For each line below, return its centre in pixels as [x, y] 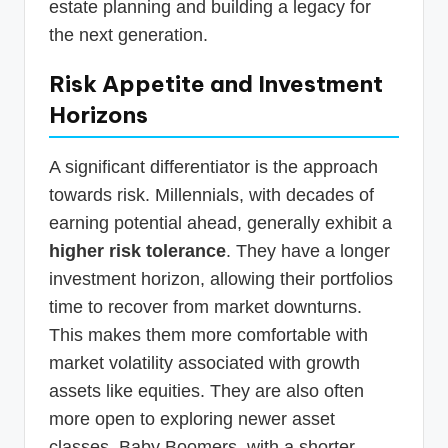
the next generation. [128, 35]
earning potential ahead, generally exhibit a [220, 223]
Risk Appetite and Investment [216, 84]
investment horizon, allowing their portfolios [221, 279]
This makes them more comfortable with [208, 335]
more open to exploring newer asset [192, 419]
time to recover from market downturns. [205, 307]
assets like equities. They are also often [206, 391]
